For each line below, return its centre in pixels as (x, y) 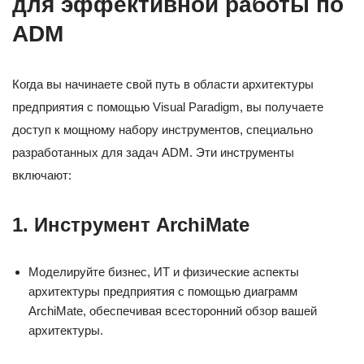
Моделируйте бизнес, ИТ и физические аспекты (164, 272)
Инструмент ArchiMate (142, 225)
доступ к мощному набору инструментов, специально (162, 130)
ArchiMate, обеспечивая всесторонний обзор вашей (173, 311)
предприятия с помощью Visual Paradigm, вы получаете (168, 107)
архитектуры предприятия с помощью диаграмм (163, 292)
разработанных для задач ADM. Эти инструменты (153, 153)
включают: (42, 175)
